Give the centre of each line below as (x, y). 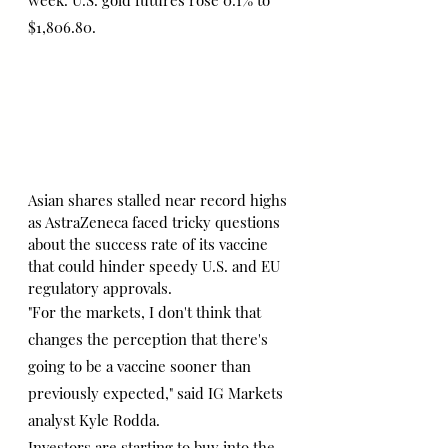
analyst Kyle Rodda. (94, 419)
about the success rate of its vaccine (150, 243)
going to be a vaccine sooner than (141, 365)
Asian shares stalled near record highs (159, 199)
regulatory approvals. (100, 287)
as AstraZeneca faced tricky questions (156, 221)
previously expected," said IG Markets (157, 392)
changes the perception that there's (150, 338)
